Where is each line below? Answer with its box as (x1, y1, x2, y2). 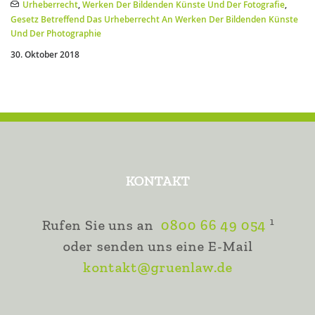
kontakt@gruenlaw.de (83, 259, 232, 276)
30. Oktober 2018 (11, 49, 79, 60)
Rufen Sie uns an (41, 217, 153, 233)
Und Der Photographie (11, 27, 101, 39)
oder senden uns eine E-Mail (63, 238, 252, 255)
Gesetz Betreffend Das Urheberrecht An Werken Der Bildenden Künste (11, 13, 298, 25)
